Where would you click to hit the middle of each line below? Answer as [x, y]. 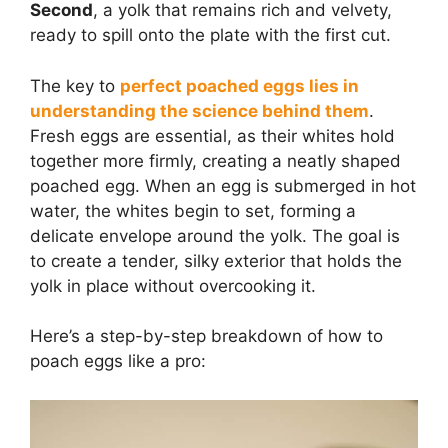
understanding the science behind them [199, 110]
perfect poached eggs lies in [239, 85]
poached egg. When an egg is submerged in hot [223, 185]
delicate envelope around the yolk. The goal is [215, 235]
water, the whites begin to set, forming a [193, 210]
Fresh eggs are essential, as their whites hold [212, 135]
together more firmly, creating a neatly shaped [215, 160]
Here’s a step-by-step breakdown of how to [206, 336]
